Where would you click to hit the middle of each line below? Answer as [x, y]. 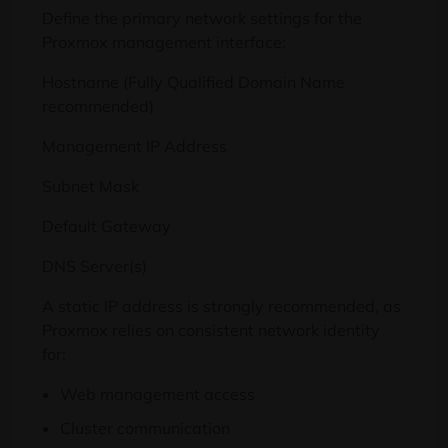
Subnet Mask [90, 186]
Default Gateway [106, 226]
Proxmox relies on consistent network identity [211, 330]
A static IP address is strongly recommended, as [221, 306]
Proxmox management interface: [164, 42]
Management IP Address [134, 146]
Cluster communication [145, 428]
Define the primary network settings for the [202, 18]
